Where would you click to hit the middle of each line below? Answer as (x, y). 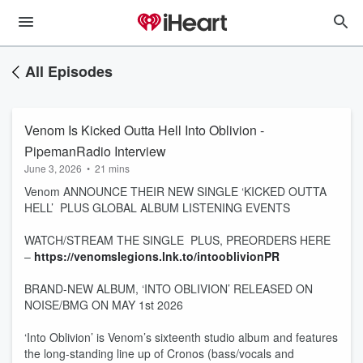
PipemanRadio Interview (95, 151)
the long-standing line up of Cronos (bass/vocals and (159, 353)
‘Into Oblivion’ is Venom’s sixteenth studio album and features (181, 337)
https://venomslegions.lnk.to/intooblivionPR (158, 256)
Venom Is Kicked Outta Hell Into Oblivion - (144, 130)
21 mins (112, 168)
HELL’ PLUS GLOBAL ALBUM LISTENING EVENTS (157, 207)
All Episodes (69, 71)
